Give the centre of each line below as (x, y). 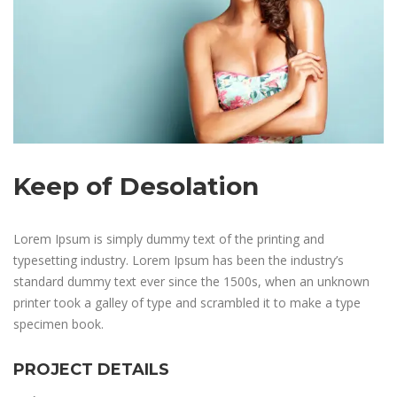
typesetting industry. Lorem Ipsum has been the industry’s (179, 260)
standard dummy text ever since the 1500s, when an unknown (191, 281)
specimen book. (58, 323)
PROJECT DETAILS (91, 369)
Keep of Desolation (136, 186)
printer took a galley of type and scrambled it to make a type (187, 302)
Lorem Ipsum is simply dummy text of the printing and (169, 238)
